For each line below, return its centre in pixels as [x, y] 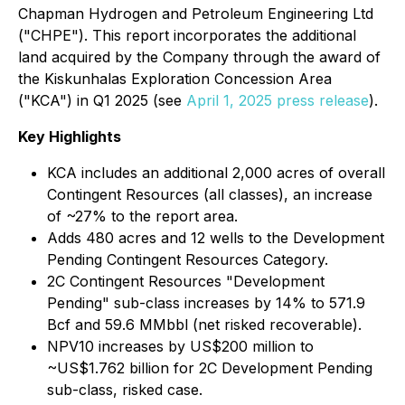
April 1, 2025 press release [278, 100]
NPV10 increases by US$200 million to [180, 346]
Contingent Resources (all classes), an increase [210, 194]
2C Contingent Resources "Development [186, 281]
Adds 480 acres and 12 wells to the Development [216, 238]
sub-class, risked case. [125, 390]
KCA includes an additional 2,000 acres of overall [216, 173]
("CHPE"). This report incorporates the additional [187, 35]
